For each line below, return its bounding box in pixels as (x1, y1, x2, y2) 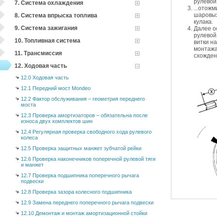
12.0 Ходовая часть (21, 75, 69, 80)
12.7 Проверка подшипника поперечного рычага (21, 172, 139, 178)
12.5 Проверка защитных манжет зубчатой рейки (21, 145, 141, 151)
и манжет (21, 162, 44, 168)
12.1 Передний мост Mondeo (21, 85, 91, 91)
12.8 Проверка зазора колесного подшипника (21, 189, 132, 195)
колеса (21, 135, 38, 140)
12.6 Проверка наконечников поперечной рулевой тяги (21, 156, 155, 162)
